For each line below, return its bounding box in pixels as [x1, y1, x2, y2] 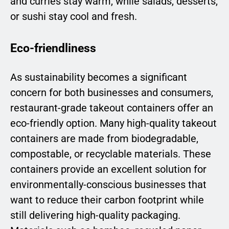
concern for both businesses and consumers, [10, 86, 213, 99]
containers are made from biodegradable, [10, 132, 198, 145]
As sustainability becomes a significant [10, 71, 187, 83]
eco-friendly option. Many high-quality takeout [10, 117, 217, 129]
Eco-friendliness [10, 41, 96, 56]
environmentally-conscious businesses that [10, 178, 207, 191]
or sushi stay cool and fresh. [10, 10, 137, 23]
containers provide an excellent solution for [10, 163, 207, 175]
